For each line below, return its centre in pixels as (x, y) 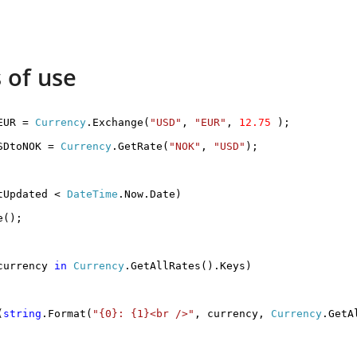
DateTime (92, 194)
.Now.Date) (150, 194)
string (22, 314)
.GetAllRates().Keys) (188, 266)
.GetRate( (140, 147)
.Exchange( (118, 123)
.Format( (67, 314)
